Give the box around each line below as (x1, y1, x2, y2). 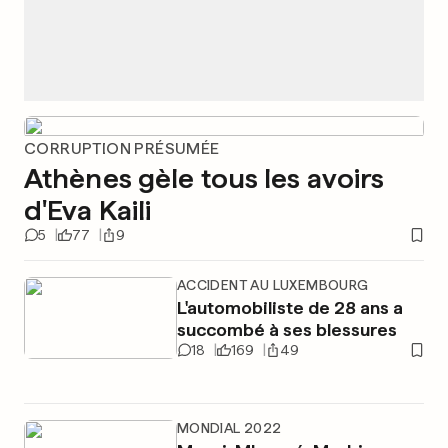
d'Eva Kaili (24, 193, 152, 227)
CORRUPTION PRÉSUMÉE (24, 139, 220, 158)
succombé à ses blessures (176, 319, 397, 340)
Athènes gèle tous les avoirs (24, 161, 385, 195)
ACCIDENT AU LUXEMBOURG (176, 277, 369, 293)
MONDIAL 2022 (176, 420, 282, 436)
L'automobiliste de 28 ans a (176, 297, 403, 318)
